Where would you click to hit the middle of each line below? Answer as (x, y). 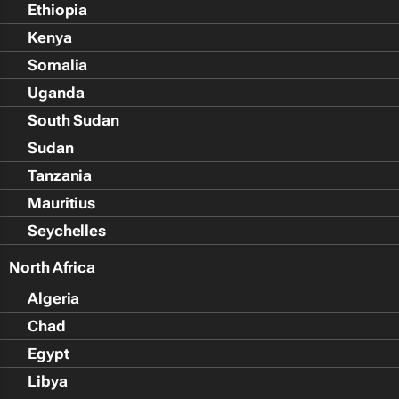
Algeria (54, 298)
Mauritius (62, 203)
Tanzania (60, 175)
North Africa (52, 267)
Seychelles (67, 231)
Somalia (58, 65)
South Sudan (73, 120)
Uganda (56, 93)
